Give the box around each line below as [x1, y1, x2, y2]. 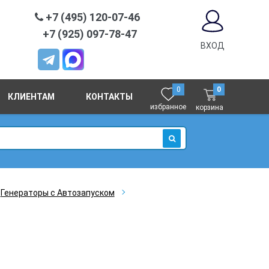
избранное [150, 103, 187, 111]
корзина [196, 103, 224, 112]
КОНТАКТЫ [85, 92, 133, 101]
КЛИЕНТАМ [8, 92, 55, 101]
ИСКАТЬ [166, 148, 196, 157]
